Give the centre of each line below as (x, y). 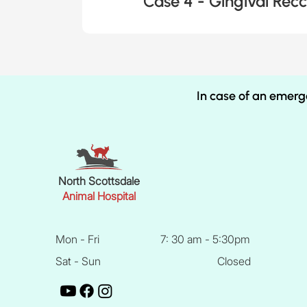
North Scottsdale (99, 181)
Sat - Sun (78, 261)
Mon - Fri (78, 239)
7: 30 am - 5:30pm (206, 239)
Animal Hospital (99, 196)
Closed (234, 261)
